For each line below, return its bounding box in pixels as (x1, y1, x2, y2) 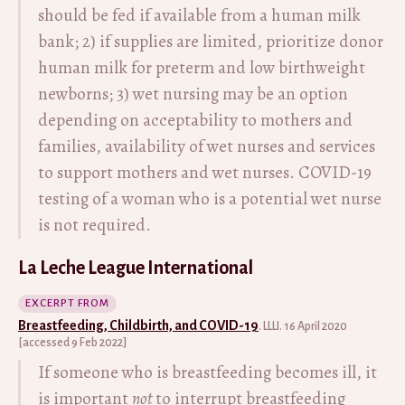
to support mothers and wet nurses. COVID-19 (38, 161, 372, 184)
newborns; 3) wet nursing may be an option (38, 82, 348, 106)
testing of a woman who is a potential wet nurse (38, 187, 381, 211)
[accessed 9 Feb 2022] (18, 336, 127, 349)
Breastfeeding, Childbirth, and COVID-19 (18, 318, 259, 333)
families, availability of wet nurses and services (38, 135, 375, 158)
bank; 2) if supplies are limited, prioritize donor (38, 30, 383, 53)
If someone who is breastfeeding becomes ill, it (38, 361, 377, 384)
